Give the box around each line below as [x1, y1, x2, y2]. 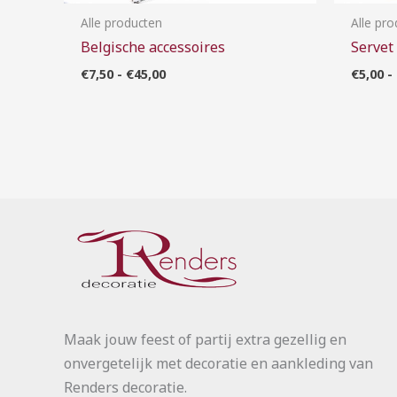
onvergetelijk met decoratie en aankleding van [64, 353, 373, 373]
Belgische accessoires [81, 37, 226, 58]
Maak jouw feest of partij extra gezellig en [64, 329, 346, 349]
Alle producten [81, 13, 163, 31]
